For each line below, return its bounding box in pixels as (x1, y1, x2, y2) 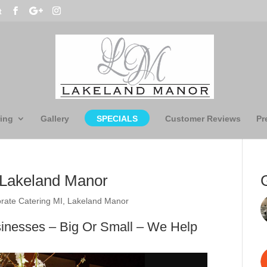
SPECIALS (96, 114, 138, 123)
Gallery (40, 114, 69, 123)
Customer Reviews (164, 114, 241, 123)
